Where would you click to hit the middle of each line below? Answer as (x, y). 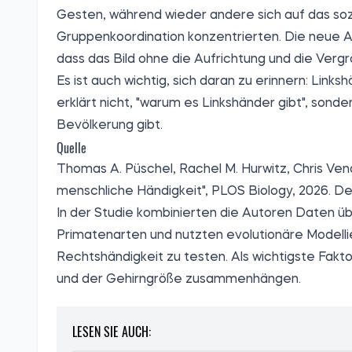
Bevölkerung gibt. (110, 126)
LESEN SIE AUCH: (112, 332)
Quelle (71, 148)
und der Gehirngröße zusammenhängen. (179, 280)
